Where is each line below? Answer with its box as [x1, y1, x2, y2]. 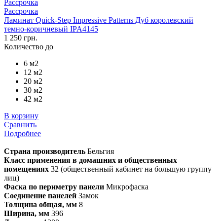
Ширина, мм [4, 209, 49, 218]
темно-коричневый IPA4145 [4, 24, 98, 33]
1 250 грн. [4, 33, 37, 42]
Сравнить [4, 120, 37, 129]
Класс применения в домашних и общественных [4, 155, 177, 164]
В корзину [4, 111, 38, 120]
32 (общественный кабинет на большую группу [49, 164, 212, 173]
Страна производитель [4, 147, 85, 155]
